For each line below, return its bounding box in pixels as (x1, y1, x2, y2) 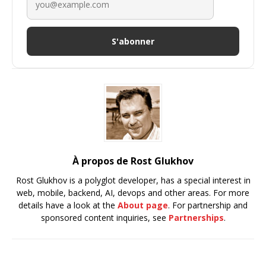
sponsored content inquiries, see (40, 212, 169, 224)
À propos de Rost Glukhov (72, 154, 194, 168)
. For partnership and (168, 199, 248, 211)
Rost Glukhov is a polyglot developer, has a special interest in (15, 175, 251, 186)
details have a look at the (18, 199, 118, 211)
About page (118, 199, 168, 211)
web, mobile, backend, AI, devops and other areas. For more (17, 187, 249, 199)
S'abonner (112, 35, 154, 47)
